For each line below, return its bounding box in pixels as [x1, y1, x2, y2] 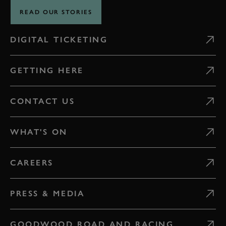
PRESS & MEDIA [10, 188, 85, 198]
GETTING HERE [10, 65, 84, 75]
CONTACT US [10, 96, 75, 106]
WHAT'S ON [10, 127, 68, 137]
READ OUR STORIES [20, 8, 92, 16]
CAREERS [10, 157, 53, 167]
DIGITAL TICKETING [10, 34, 108, 44]
